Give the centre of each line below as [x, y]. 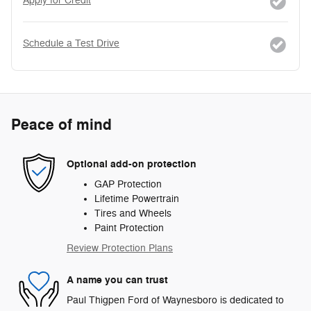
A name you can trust [117, 280]
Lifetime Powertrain [137, 199]
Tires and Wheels [133, 214]
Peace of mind [61, 125]
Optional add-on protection [132, 164]
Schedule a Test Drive [71, 44]
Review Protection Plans [120, 249]
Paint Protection [129, 228]
